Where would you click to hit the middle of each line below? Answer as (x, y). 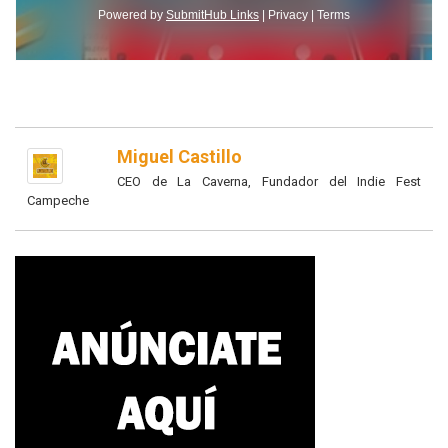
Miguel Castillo (179, 157)
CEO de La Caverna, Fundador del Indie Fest (269, 182)
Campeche (58, 201)
